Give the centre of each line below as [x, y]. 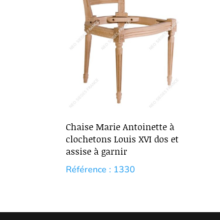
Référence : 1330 [101, 169]
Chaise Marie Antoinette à [120, 126]
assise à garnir [97, 151]
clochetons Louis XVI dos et [123, 139]
